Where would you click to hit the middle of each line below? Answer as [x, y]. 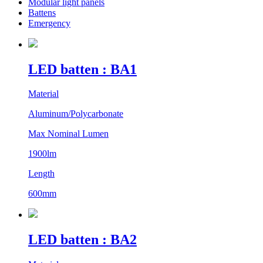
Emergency [49, 23]
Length [41, 174]
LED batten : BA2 [82, 240]
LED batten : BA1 [82, 69]
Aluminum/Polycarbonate [76, 114]
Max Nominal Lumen [68, 134]
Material [43, 94]
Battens [42, 12]
